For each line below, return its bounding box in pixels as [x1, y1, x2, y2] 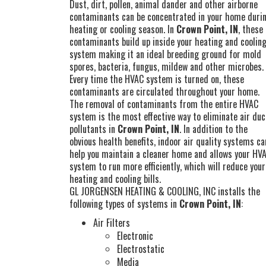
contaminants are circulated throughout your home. [69, 84, 259, 99]
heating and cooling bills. [69, 172, 161, 186]
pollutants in [69, 122, 118, 136]
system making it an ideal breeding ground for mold [69, 47, 261, 61]
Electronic [117, 229, 153, 243]
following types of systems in [69, 197, 179, 211]
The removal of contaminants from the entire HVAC [69, 97, 258, 111]
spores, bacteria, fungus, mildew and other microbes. [69, 59, 264, 74]
